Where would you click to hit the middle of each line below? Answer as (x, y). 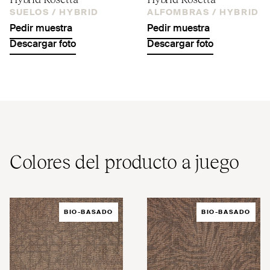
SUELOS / (33, 12)
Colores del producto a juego (125, 161)
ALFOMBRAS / (182, 12)
